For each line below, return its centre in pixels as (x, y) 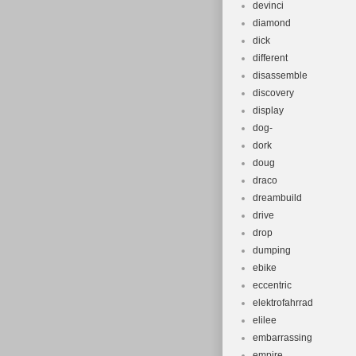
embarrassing (282, 338)
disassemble (280, 75)
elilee (265, 320)
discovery (273, 93)
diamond (272, 23)
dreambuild (277, 198)
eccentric (272, 285)
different (270, 58)
